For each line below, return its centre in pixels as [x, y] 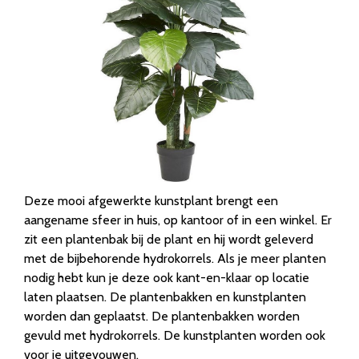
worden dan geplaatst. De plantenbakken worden [162, 317]
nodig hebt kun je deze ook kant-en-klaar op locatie [167, 278]
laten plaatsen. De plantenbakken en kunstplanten [165, 297]
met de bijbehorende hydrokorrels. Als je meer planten [175, 259]
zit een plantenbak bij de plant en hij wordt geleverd [169, 240]
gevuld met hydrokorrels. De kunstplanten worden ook [175, 336]
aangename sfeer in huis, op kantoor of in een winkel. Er [178, 220]
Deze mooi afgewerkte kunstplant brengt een [151, 201]
